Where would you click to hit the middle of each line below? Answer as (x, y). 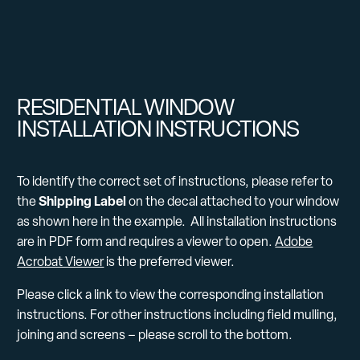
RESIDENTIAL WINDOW (126, 107)
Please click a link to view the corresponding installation (171, 295)
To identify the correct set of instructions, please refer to (175, 182)
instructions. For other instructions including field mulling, (178, 315)
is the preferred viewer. (170, 262)
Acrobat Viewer (61, 262)
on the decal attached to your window (233, 202)
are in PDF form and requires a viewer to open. (146, 242)
